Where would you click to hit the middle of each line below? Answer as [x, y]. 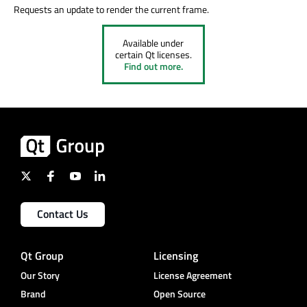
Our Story [40, 275]
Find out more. [153, 66]
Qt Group [42, 256]
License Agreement [193, 275]
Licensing [176, 256]
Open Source [180, 294]
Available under [153, 43]
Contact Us [63, 214]
